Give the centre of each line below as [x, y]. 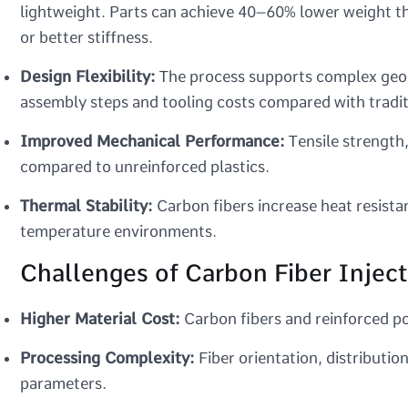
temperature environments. [118, 231]
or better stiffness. [87, 37]
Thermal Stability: [87, 205]
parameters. [63, 383]
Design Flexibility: [88, 76]
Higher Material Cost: [100, 318]
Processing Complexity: [107, 357]
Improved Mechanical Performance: [153, 141]
